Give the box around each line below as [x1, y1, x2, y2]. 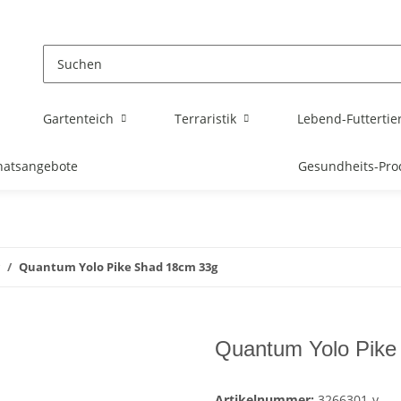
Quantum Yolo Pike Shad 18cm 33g [19, 259, 218, 275]
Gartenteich [42, 110, 114, 127]
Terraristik [174, 110, 236, 127]
